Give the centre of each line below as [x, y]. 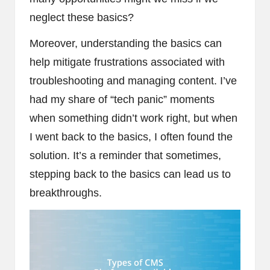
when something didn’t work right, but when [133, 118]
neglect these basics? [82, 17]
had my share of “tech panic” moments [122, 99]
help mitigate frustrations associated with [127, 62]
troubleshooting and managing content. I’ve [133, 80]
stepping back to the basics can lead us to [130, 174]
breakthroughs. [66, 193]
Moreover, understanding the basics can [126, 43]
